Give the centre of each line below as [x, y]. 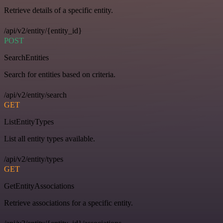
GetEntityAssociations [39, 186]
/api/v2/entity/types [34, 159]
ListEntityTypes [29, 122]
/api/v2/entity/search [35, 95]
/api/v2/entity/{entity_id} [43, 31]
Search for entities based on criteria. [60, 75]
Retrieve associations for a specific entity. [68, 203]
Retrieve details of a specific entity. [58, 10]
